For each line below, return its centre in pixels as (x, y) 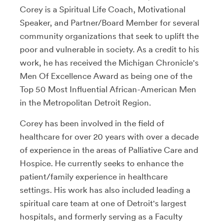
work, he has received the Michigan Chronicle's (109, 63)
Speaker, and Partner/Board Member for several (110, 23)
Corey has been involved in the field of (92, 123)
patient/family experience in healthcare (94, 177)
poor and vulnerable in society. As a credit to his (110, 49)
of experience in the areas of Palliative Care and (109, 150)
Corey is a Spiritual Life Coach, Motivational (103, 9)
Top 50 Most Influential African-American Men (108, 89)
